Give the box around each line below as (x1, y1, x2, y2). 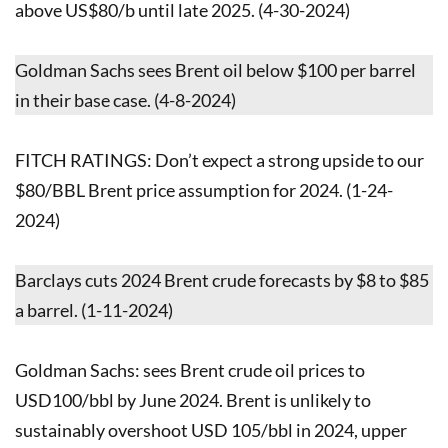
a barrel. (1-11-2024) (15, 298, 173, 321)
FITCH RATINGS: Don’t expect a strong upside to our (15, 148, 424, 171)
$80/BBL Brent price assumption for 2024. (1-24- (15, 178, 393, 201)
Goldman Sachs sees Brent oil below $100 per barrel (15, 58, 416, 81)
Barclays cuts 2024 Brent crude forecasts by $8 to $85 (15, 268, 429, 291)
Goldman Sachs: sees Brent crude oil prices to (15, 358, 365, 381)
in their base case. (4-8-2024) (15, 88, 236, 111)
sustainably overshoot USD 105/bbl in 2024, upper (15, 418, 407, 441)
